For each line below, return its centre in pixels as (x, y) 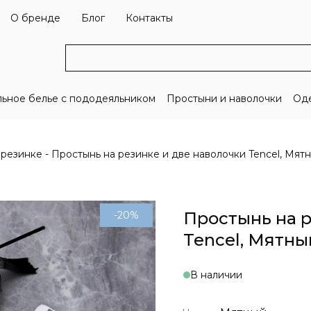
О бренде (35, 18)
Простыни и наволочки (224, 99)
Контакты (149, 18)
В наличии (216, 275)
